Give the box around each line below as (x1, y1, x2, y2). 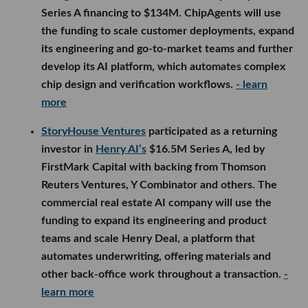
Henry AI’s (96, 144, 146, 155)
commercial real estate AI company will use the (41, 197, 272, 209)
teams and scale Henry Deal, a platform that (41, 233, 255, 245)
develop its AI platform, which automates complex (41, 61, 285, 73)
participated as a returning (146, 126, 277, 137)
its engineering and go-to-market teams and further (41, 43, 293, 55)
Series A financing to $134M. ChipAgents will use (41, 8, 281, 19)
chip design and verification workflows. (41, 79, 236, 91)
